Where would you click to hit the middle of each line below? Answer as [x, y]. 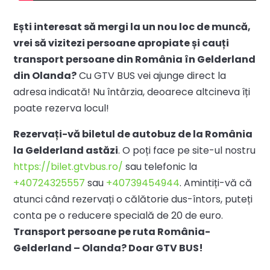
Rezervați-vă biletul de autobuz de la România [133, 134]
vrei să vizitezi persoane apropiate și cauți [121, 43]
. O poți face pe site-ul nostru [187, 150]
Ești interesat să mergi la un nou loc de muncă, [132, 27]
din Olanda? [45, 75]
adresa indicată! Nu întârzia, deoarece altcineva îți [132, 92]
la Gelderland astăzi [66, 150]
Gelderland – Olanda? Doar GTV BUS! [108, 248]
